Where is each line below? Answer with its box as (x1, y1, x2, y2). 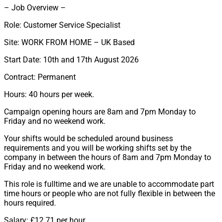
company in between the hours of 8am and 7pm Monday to (4, 153, 211, 163)
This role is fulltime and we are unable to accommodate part (4, 179, 214, 189)
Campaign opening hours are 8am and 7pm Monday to (4, 107, 196, 117)
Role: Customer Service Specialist (4, 20, 120, 30)
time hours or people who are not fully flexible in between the (4, 189, 215, 199)
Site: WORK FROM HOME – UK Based (4, 38, 135, 48)
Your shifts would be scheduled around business (4, 134, 173, 144)
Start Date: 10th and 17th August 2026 (4, 55, 139, 65)
